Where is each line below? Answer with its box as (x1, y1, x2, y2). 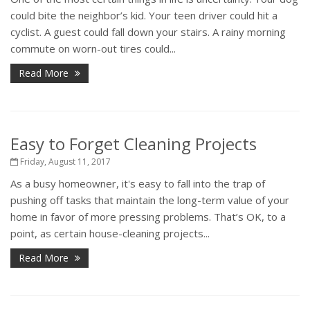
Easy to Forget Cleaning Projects (10, 132, 257, 155)
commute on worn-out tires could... (10, 42, 176, 55)
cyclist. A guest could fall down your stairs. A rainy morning (10, 25, 286, 39)
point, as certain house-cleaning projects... (10, 226, 210, 240)
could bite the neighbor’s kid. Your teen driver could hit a (10, 8, 277, 22)
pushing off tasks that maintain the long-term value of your (10, 193, 289, 207)
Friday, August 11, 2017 (18, 156, 111, 167)
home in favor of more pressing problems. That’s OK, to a (10, 210, 286, 224)
